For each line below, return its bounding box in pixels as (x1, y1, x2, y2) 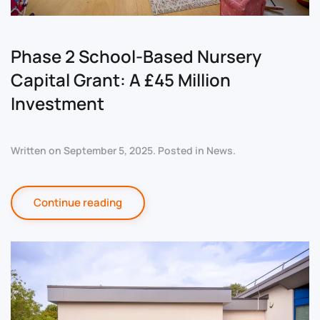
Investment (11, 91, 104, 115)
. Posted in (153, 143, 206, 157)
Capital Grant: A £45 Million (11, 67, 231, 91)
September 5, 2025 (64, 143, 153, 157)
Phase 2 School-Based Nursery (11, 44, 261, 68)
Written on (11, 143, 64, 157)
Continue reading (34, 194, 122, 210)
